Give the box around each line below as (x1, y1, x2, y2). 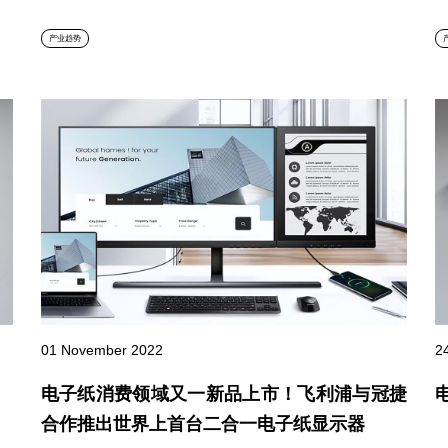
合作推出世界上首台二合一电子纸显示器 (40, 414, 365, 435)
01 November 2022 (40, 342, 163, 359)
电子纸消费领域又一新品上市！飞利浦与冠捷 (40, 384, 408, 405)
